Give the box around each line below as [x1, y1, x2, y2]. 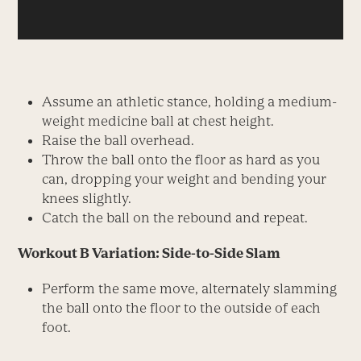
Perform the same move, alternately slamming [42, 280, 338, 297]
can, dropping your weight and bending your [42, 171, 327, 188]
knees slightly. [42, 190, 132, 207]
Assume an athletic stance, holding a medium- [42, 93, 338, 110]
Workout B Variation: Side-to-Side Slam [18, 245, 281, 262]
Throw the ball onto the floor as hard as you [42, 151, 321, 168]
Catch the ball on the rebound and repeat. [42, 210, 309, 226]
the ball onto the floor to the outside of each [42, 300, 322, 317]
